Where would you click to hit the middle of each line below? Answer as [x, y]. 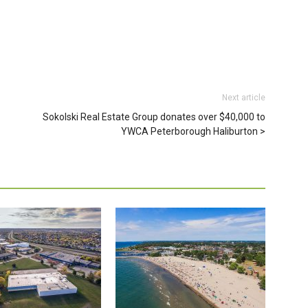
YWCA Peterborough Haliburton [189, 131]
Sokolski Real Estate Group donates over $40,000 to [154, 117]
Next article [244, 97]
